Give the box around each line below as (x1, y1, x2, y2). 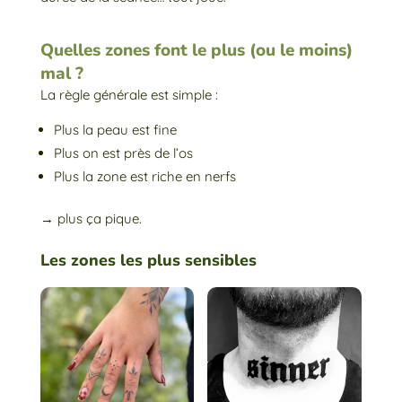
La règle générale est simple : (39, 85, 218, 103)
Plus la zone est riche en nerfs (53, 167, 236, 185)
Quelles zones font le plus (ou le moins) (39, 38, 353, 62)
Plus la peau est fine (53, 120, 177, 138)
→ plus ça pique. (39, 209, 142, 227)
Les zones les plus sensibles (39, 249, 257, 271)
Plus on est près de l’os (53, 144, 193, 162)
